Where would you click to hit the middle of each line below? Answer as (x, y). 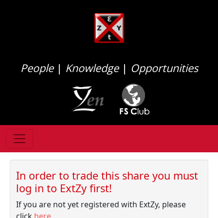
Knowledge (92, 68)
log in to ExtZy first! (64, 188)
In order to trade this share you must (107, 175)
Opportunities (164, 68)
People (37, 68)
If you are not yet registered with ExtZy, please (101, 204)
